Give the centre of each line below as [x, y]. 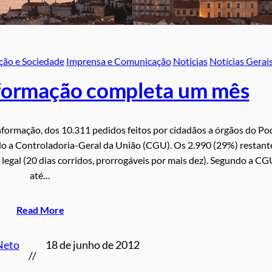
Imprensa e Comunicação [118, 61]
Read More [40, 210]
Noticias [190, 61]
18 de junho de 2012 [92, 245]
